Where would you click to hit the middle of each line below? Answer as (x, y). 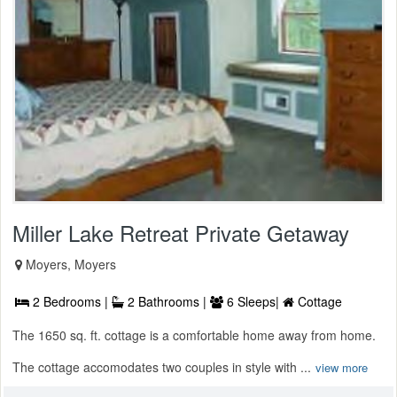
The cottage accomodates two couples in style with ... (162, 366)
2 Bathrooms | (167, 301)
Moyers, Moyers (71, 264)
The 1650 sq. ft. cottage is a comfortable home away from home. (194, 335)
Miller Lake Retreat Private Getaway (181, 232)
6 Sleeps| (253, 301)
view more (342, 367)
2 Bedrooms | (70, 301)
